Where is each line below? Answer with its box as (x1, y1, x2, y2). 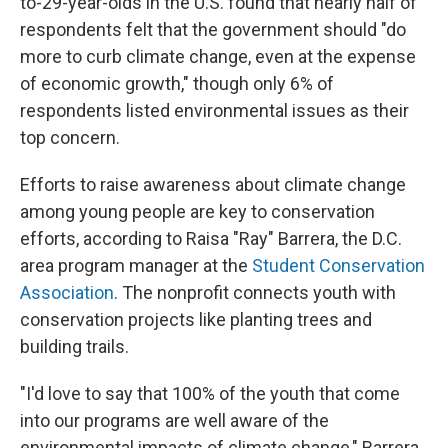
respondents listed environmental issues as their (20, 100, 409, 121)
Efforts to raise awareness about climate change (20, 174, 406, 195)
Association (20, 282, 114, 303)
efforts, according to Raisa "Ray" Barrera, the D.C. (20, 228, 402, 249)
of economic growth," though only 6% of (20, 73, 334, 94)
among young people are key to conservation (20, 201, 375, 222)
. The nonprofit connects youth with (114, 282, 396, 303)
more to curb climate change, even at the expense (20, 46, 416, 67)
